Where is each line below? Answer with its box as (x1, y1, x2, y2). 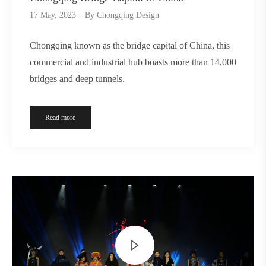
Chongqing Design (97, 10, 160, 20)
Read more (45, 113, 76, 122)
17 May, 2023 (30, 10, 76, 20)
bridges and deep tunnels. (30, 73, 125, 84)
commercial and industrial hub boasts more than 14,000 (30, 56, 236, 67)
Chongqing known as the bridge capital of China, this (30, 40, 230, 50)
